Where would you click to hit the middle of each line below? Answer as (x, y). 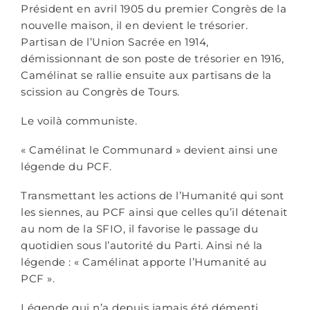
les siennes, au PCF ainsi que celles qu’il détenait (154, 212)
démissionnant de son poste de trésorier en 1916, (152, 58)
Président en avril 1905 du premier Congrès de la (154, 9)
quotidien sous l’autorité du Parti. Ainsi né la (142, 245)
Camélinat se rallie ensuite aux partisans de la (146, 75)
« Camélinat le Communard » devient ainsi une (149, 150)
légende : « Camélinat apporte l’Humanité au (144, 262)
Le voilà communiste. (79, 121)
